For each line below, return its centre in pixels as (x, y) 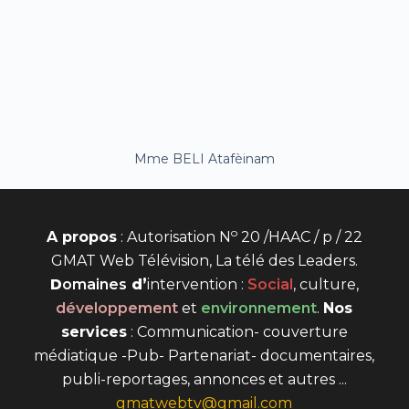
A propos (81, 237)
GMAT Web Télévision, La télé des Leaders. (204, 261)
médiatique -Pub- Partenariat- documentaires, (204, 356)
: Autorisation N (173, 237)
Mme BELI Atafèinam (204, 159)
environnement (259, 309)
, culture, (325, 285)
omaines (94, 285)
